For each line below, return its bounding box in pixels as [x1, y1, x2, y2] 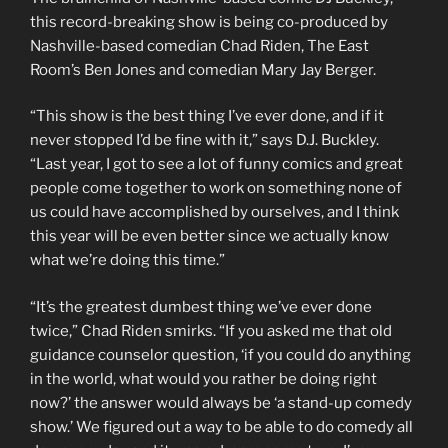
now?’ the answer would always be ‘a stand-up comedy [30, 393, 412, 412]
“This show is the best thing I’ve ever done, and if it [30, 107, 384, 126]
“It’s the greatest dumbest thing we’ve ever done [30, 297, 372, 316]
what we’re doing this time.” [30, 251, 225, 270]
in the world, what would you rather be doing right [30, 369, 377, 388]
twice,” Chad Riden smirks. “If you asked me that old [30, 321, 392, 340]
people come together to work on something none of [30, 179, 402, 198]
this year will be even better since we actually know [30, 227, 389, 246]
